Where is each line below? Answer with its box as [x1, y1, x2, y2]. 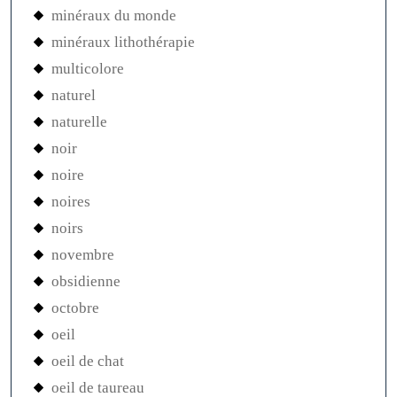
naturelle [51, 113, 107, 131]
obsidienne [51, 273, 121, 291]
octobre [51, 300, 99, 317]
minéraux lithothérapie [51, 34, 195, 51]
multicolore [51, 60, 124, 78]
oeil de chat [51, 353, 124, 370]
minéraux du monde [51, 7, 176, 25]
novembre [51, 246, 114, 264]
